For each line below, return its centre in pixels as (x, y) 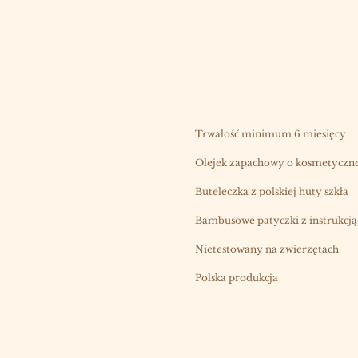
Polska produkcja (237, 278)
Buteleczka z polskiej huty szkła (272, 192)
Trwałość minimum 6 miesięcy (270, 134)
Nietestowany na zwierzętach (267, 249)
